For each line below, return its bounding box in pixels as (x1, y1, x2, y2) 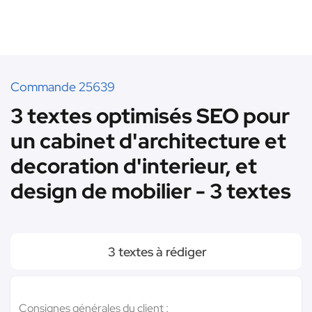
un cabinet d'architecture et (10, 127, 286, 155)
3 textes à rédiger (105, 244, 207, 260)
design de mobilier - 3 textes (10, 177, 291, 205)
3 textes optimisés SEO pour (10, 102, 290, 130)
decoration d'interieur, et (10, 152, 257, 180)
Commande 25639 (10, 79, 115, 95)
